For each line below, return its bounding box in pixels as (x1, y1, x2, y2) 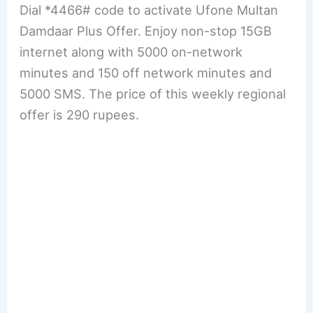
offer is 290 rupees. (20, 106, 140, 122)
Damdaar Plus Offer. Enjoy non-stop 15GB (20, 22, 272, 38)
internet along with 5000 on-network (20, 43, 243, 59)
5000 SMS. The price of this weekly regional (20, 85, 286, 101)
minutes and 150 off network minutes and (20, 64, 272, 80)
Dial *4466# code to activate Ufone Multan (20, 1, 279, 17)
